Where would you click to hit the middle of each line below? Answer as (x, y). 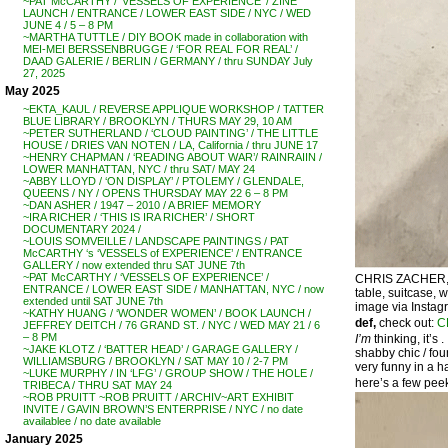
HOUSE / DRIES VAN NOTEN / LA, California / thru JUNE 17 (170, 145)
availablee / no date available (92, 421)
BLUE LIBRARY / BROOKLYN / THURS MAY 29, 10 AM (157, 121)
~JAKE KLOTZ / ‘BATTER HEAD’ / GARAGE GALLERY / (160, 349)
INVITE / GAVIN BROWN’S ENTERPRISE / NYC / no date (163, 409)
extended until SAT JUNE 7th (93, 301)
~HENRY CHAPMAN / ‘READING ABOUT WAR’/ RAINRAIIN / (172, 157)
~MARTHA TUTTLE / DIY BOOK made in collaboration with (165, 37)
